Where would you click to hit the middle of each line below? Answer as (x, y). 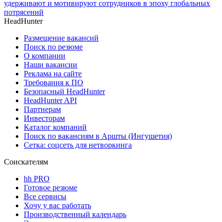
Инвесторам (44, 118)
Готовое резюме (51, 187)
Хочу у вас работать (57, 205)
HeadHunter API (50, 100)
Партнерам (42, 109)
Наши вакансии (51, 64)
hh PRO (37, 178)
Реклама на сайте (53, 73)
